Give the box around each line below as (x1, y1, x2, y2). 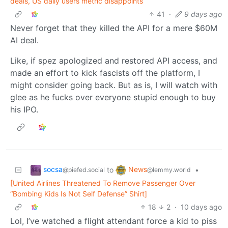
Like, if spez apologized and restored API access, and (10, 55, 217, 66)
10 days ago (181, 202, 222, 211)
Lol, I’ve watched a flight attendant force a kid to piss (10, 215, 217, 226)
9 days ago (184, 9, 222, 18)
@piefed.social (63, 165, 105, 174)
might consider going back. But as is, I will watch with (10, 79, 217, 90)
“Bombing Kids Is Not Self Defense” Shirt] (10, 189, 147, 198)
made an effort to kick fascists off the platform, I (10, 67, 200, 78)
